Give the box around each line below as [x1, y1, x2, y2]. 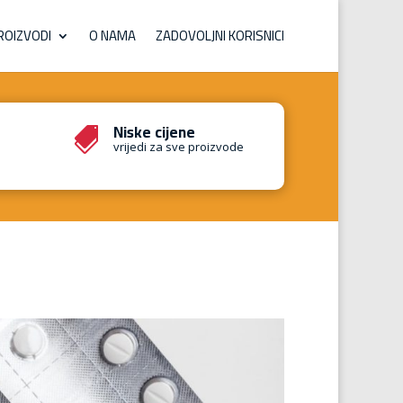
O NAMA [89, 22, 136, 49]
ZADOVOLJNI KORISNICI [156, 22, 284, 49]
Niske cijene [112, 118, 195, 147]
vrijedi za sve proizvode [112, 139, 244, 155]
